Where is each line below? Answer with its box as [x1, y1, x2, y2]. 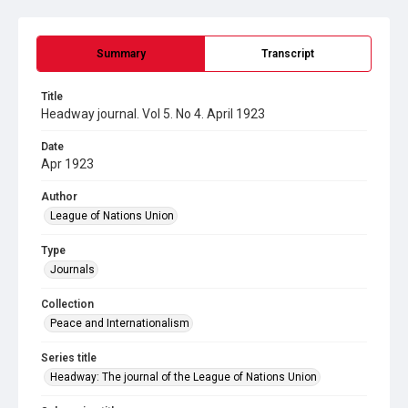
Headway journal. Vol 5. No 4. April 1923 [41, 107, 265, 121]
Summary [96, 47, 146, 60]
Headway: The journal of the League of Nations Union [50, 371, 317, 383]
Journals [50, 263, 95, 276]
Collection [41, 298, 94, 311]
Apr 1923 [41, 157, 94, 171]
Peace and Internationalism [50, 317, 189, 330]
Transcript [261, 47, 314, 60]
